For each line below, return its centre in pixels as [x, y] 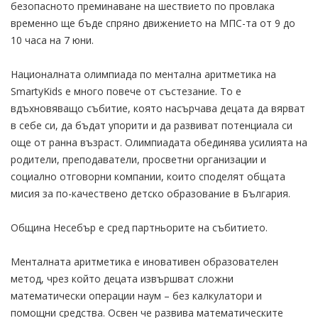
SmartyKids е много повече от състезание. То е [126, 91]
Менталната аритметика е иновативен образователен [144, 261]
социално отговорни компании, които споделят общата [148, 176]
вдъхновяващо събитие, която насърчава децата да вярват [158, 108]
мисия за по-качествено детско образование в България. [150, 193]
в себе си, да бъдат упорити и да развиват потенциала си [152, 125]
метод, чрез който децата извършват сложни [122, 278]
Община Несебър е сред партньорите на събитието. [139, 227]
